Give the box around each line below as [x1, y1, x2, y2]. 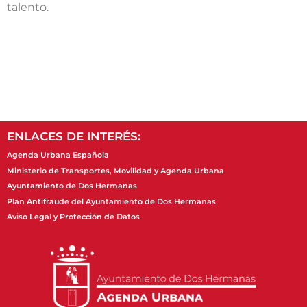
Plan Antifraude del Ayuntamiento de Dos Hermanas [7, 196, 216, 206]
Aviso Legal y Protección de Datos [7, 212, 140, 221]
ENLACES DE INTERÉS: [7, 130, 140, 144]
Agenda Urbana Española [7, 150, 109, 160]
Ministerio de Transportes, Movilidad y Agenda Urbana [7, 165, 224, 175]
